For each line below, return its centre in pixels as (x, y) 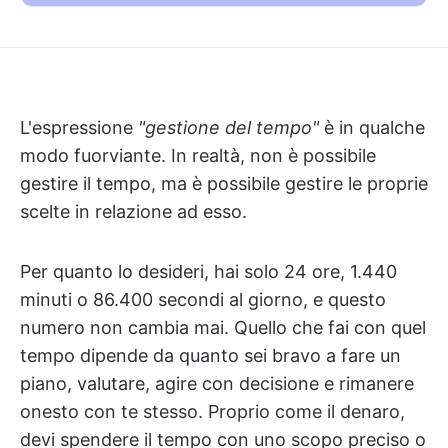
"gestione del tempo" (228, 127)
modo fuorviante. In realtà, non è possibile (198, 155)
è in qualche (372, 127)
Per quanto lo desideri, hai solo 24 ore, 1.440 (208, 271)
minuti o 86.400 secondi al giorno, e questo (203, 299)
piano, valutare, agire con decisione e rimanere (217, 383)
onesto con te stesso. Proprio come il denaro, (212, 411)
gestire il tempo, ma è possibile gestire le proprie (224, 183)
